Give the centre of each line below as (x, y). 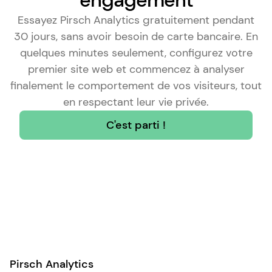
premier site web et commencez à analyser (136, 69)
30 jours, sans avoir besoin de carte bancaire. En (136, 36)
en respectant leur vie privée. (136, 102)
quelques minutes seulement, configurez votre (136, 53)
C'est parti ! (136, 125)
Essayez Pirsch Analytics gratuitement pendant (136, 20)
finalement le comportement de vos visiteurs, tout (136, 86)
